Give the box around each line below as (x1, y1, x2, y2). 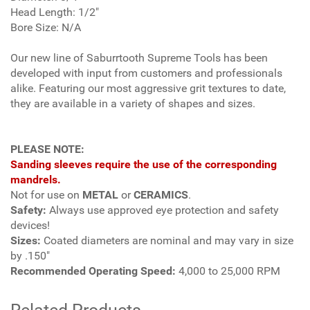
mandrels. (10, 173, 61, 186)
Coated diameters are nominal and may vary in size (44, 234, 293, 247)
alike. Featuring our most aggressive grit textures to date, (10, 82, 286, 95)
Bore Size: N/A (10, 21, 81, 34)
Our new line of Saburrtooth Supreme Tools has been (10, 51, 268, 64)
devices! (10, 219, 50, 232)
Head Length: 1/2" (10, 6, 99, 19)
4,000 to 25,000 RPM (179, 264, 280, 277)
